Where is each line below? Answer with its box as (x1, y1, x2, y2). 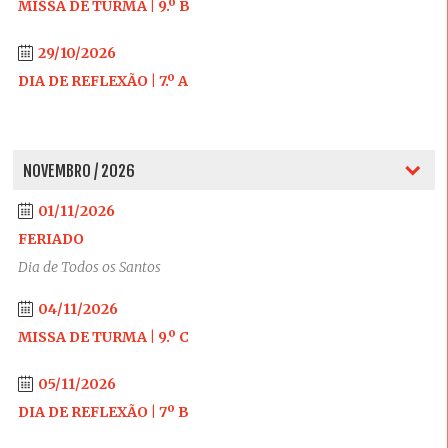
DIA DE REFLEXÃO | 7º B (17, 403, 189, 421)
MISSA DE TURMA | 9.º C (17, 328, 189, 346)
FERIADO (17, 230, 84, 248)
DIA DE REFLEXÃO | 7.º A (17, 72, 188, 90)
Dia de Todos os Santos (17, 258, 161, 276)
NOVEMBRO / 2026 (22, 161, 135, 181)
